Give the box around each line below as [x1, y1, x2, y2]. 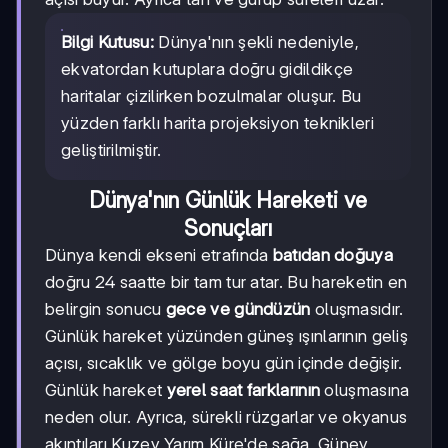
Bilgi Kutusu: [61, 31, 154, 52]
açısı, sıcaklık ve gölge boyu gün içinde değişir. [45, 352, 403, 373]
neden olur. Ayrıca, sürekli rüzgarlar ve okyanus [45, 406, 408, 427]
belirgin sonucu [45, 298, 166, 319]
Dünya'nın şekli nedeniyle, [153, 31, 360, 52]
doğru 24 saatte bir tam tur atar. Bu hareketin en [45, 271, 408, 292]
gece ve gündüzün [165, 298, 311, 319]
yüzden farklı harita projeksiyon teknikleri [61, 112, 374, 133]
